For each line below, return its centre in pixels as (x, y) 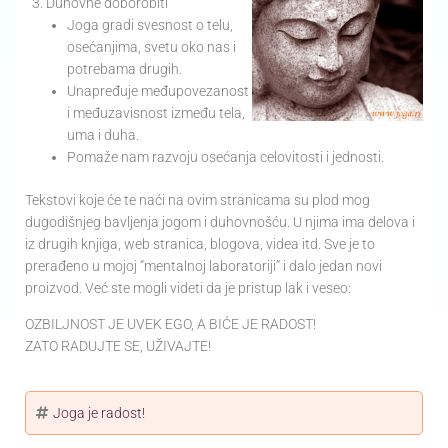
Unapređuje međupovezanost (158, 91)
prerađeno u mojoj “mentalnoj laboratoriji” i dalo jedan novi (203, 266)
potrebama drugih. (124, 69)
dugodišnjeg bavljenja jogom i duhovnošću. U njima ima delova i (220, 222)
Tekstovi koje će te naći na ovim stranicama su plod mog (197, 200)
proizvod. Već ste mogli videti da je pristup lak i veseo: (188, 288)
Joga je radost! (99, 413)
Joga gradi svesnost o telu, (150, 25)
